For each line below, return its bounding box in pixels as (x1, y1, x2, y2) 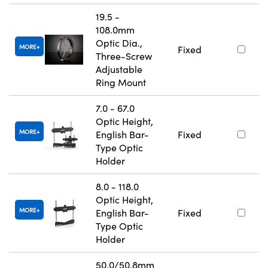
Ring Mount (96, 75, 146, 89)
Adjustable (96, 62, 142, 75)
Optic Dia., (96, 36, 142, 49)
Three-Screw (96, 49, 152, 62)
